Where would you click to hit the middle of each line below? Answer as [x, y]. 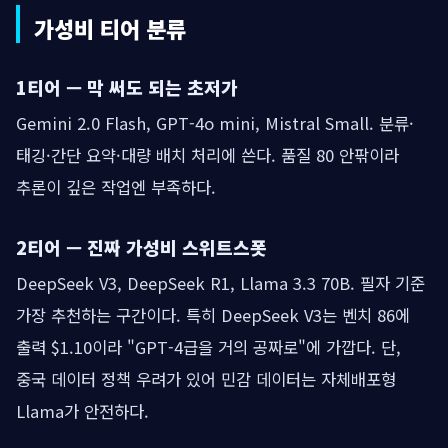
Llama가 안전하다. [82, 410]
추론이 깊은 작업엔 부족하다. [116, 186]
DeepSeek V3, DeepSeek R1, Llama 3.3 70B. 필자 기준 [220, 282]
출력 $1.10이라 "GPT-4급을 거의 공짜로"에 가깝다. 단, [208, 346]
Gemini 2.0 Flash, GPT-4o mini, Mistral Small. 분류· [215, 122]
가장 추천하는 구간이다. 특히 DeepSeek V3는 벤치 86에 [213, 314]
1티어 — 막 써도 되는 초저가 [127, 86]
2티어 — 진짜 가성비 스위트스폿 [141, 246]
